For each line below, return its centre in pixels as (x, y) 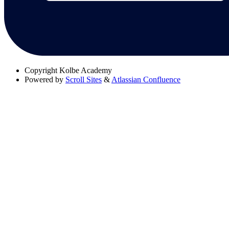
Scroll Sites (84, 79)
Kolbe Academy (86, 70)
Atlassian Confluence (146, 79)
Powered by (44, 79)
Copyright (41, 70)
